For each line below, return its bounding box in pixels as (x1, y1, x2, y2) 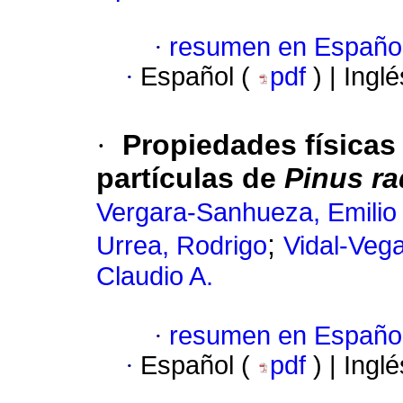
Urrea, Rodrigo (96, 231, 267, 261)
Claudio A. (96, 262, 213, 291)
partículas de (96, 162, 284, 195)
